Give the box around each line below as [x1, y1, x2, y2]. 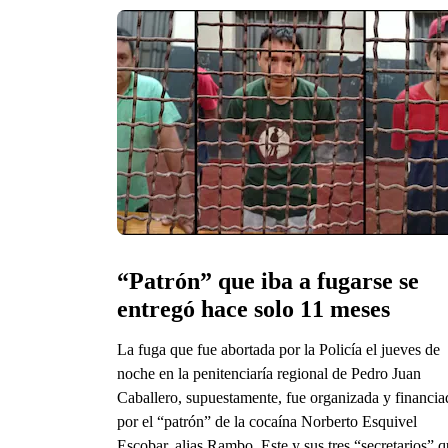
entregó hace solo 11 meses [117, 295, 390, 322]
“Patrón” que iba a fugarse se [117, 267, 419, 294]
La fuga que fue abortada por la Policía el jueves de [117, 340, 440, 358]
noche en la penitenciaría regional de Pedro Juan [117, 364, 421, 382]
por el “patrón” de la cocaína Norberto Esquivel [117, 412, 417, 430]
